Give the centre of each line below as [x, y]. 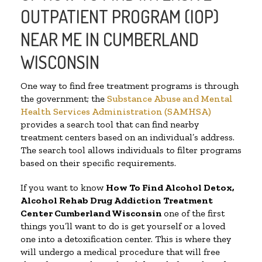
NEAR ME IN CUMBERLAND [110, 39]
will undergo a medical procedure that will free [120, 252]
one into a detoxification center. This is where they [126, 239]
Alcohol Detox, [200, 188]
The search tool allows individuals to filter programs [131, 150]
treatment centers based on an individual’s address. [127, 137]
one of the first [194, 213]
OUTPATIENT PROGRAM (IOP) [120, 17]
